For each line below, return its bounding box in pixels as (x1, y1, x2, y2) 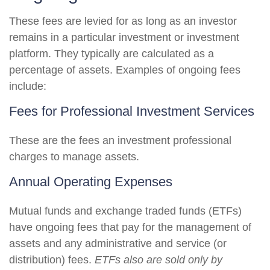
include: (9, 80, 46, 92)
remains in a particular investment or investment (9, 31, 239, 43)
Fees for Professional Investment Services (9, 104, 254, 119)
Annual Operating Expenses (9, 174, 172, 189)
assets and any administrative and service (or (9, 237, 227, 250)
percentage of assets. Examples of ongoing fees (9, 64, 240, 76)
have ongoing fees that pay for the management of (9, 221, 251, 233)
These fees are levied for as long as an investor (9, 15, 237, 27)
